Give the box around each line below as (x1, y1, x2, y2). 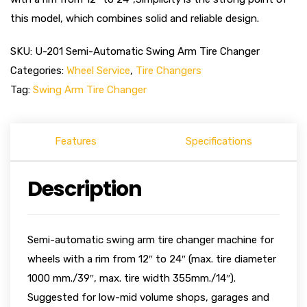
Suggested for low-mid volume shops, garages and (27, 291, 269, 304)
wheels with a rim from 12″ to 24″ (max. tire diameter (27, 253, 276, 265)
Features (55, 135, 97, 147)
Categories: (10, 64, 66, 77)
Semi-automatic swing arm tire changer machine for (27, 234, 274, 246)
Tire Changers (136, 64, 201, 77)
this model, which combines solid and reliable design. (10, 12, 259, 25)
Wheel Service (66, 64, 130, 77)
